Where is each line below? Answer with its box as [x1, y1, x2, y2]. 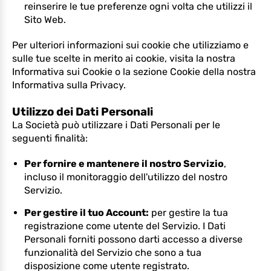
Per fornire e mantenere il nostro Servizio [24, 158, 224, 169]
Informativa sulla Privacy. [12, 79, 126, 91]
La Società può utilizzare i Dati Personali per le [12, 119, 220, 131]
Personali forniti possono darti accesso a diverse [24, 233, 243, 245]
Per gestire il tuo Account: [24, 207, 149, 218]
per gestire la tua [149, 207, 228, 218]
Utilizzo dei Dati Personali [12, 105, 153, 119]
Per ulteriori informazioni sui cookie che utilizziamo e [12, 39, 249, 51]
